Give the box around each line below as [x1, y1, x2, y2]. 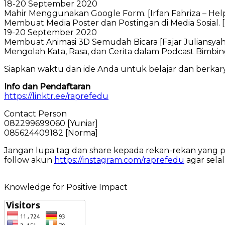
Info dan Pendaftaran [4, 82, 90, 91]
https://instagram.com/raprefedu [54, 155, 184, 165]
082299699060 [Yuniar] [4, 119, 98, 128]
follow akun [4, 155, 54, 165]
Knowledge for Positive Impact [4, 182, 128, 192]
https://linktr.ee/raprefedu [4, 91, 108, 101]
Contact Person [4, 109, 67, 119]
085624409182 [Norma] [4, 128, 98, 138]
